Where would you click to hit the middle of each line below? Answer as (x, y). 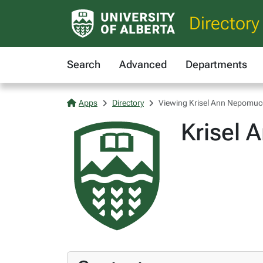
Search (84, 64)
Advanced (143, 64)
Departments (216, 64)
